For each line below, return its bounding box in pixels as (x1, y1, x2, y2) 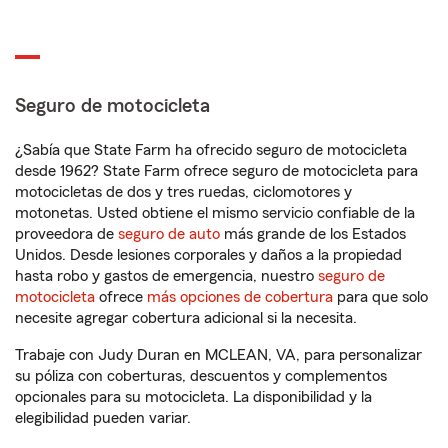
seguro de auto (118, 226, 220, 242)
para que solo (333, 289, 428, 305)
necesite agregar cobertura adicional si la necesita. (15, 310, 357, 326)
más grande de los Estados (220, 226, 406, 242)
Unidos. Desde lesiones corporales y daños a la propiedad (15, 247, 402, 263)
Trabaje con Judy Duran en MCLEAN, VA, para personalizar (15, 347, 422, 363)
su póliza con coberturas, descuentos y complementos (15, 368, 387, 384)
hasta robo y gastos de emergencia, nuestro (15, 268, 318, 284)
